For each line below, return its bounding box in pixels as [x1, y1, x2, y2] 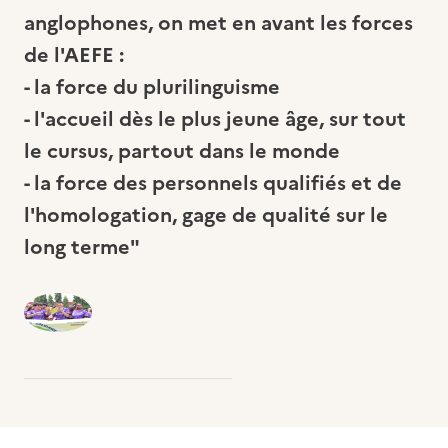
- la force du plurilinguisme [24, 71, 280, 102]
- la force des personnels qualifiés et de [24, 167, 402, 198]
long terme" [24, 231, 140, 262]
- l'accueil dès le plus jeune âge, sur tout [24, 103, 406, 134]
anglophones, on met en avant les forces [24, 7, 413, 38]
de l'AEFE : [24, 39, 124, 70]
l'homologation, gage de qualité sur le [24, 199, 388, 230]
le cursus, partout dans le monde [24, 135, 340, 166]
